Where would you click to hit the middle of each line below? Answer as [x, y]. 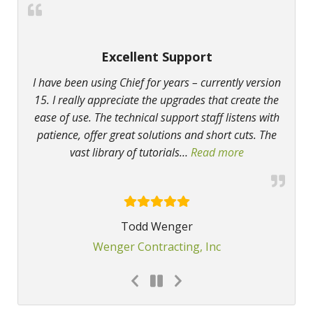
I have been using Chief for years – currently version [156, 83]
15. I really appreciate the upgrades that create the [156, 100]
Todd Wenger [156, 227]
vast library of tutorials [124, 153]
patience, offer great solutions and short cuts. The [156, 135]
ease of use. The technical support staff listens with [156, 118]
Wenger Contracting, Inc [156, 247]
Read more [217, 153]
